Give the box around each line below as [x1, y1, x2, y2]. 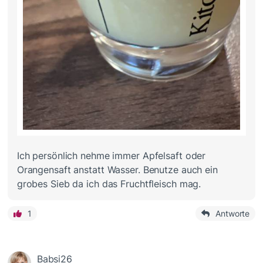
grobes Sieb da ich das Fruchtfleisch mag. [16, 177, 201, 190]
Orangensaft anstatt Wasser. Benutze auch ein [16, 163, 218, 176]
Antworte [215, 208, 250, 218]
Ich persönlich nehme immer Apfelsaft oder [16, 149, 206, 161]
